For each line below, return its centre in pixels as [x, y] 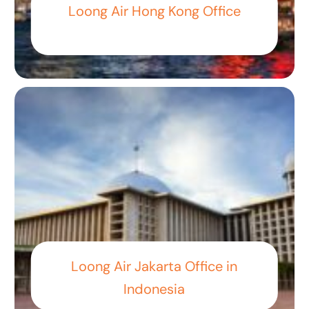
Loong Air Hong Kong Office [154, 11]
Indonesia [154, 289]
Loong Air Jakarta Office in [154, 266]
